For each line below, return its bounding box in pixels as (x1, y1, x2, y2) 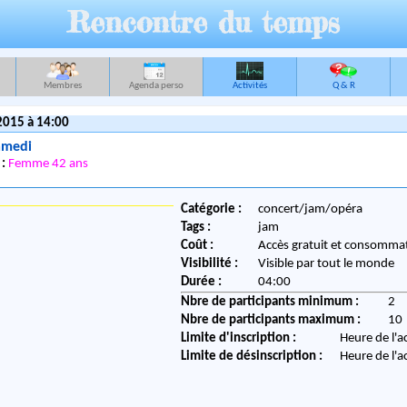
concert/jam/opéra (258, 203, 363, 217)
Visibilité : (181, 257, 239, 272)
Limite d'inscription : (181, 332, 297, 346)
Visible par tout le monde (258, 257, 395, 272)
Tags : (181, 221, 212, 235)
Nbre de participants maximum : (181, 313, 362, 328)
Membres (44, 81, 82, 91)
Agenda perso (129, 81, 184, 91)
